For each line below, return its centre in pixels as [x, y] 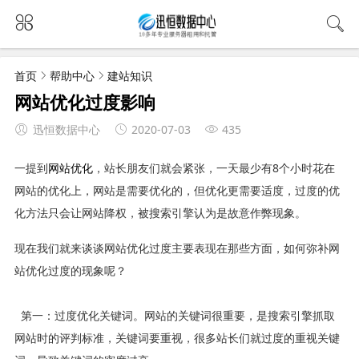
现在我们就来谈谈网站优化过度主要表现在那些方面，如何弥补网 [177, 248]
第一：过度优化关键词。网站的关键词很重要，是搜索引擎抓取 [174, 315]
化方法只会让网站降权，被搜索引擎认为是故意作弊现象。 [160, 212]
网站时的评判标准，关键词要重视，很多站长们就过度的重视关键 [177, 337]
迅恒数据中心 [66, 129]
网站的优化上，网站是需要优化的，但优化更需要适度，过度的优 [177, 190]
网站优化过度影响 [85, 101]
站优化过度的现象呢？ [70, 270]
